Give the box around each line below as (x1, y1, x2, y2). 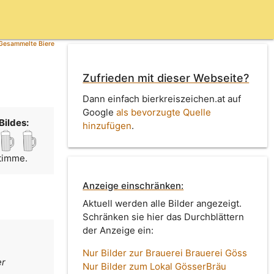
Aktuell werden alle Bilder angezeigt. (83, 198, 242, 210)
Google (83, 106, 117, 118)
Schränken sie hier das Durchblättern (83, 211, 245, 223)
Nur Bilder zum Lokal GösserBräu (83, 261, 227, 273)
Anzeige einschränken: (83, 180, 184, 192)
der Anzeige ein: (83, 224, 154, 237)
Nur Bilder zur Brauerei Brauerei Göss (83, 247, 248, 259)
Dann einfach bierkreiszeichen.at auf (83, 92, 242, 105)
